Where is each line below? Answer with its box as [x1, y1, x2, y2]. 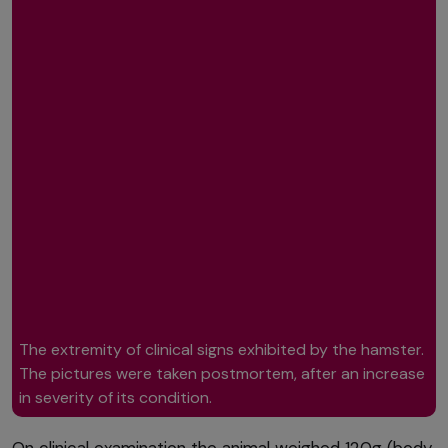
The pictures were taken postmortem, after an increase [19, 363, 426, 385]
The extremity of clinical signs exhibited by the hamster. [19, 339, 425, 361]
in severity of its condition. [19, 387, 213, 409]
